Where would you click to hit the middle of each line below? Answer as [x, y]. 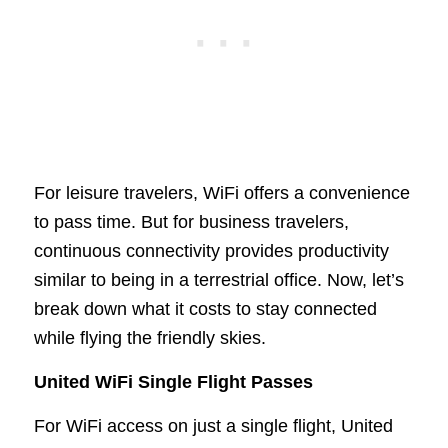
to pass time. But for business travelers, [191, 221]
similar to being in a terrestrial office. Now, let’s [218, 279]
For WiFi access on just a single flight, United [213, 426]
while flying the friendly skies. [149, 337]
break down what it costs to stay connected [205, 308]
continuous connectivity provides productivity [211, 250]
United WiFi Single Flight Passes [173, 381]
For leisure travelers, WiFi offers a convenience [221, 192]
